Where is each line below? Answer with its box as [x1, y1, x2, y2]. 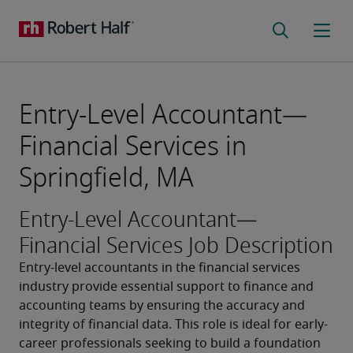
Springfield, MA [19, 158, 194, 198]
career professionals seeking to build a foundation [19, 337, 321, 350]
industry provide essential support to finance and [19, 281, 314, 293]
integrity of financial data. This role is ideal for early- [19, 318, 328, 331]
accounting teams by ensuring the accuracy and [19, 299, 305, 312]
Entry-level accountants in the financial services [19, 262, 300, 274]
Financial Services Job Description [19, 229, 333, 262]
